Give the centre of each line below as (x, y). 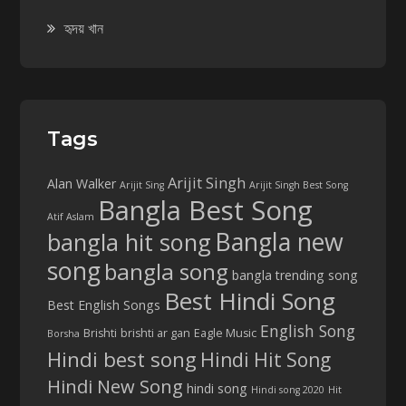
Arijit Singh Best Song (299, 184)
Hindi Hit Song (266, 359)
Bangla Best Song (206, 210)
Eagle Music (226, 333)
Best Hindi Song (250, 300)
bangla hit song (130, 242)
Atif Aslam (71, 216)
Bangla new (280, 241)
